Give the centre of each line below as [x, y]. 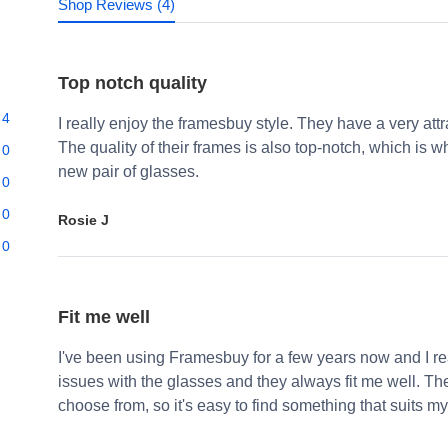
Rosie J [83, 220]
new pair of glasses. [128, 172]
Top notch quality [132, 83]
